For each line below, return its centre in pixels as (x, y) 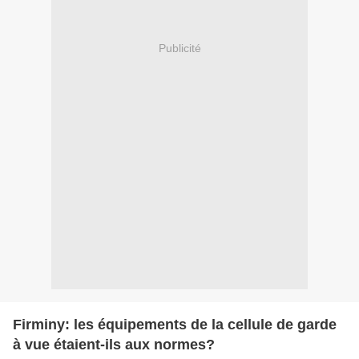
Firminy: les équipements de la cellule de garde (175, 324)
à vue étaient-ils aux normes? (114, 344)
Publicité (179, 48)
